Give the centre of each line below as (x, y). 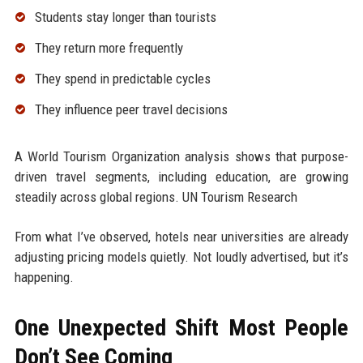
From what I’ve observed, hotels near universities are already (181, 236)
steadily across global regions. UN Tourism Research (156, 196)
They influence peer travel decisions (131, 109)
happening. (44, 277)
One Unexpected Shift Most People (181, 327)
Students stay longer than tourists (125, 17)
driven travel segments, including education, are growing (181, 176)
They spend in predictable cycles (122, 78)
